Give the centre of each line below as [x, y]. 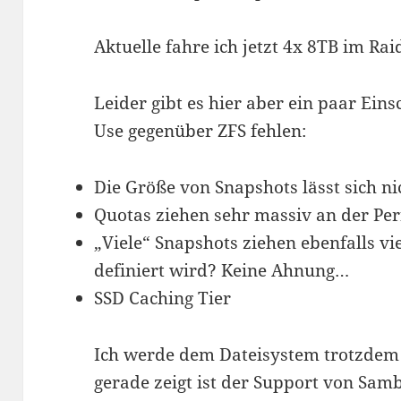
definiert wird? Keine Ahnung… [222, 271]
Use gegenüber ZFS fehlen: [200, 131]
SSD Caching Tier [163, 299]
